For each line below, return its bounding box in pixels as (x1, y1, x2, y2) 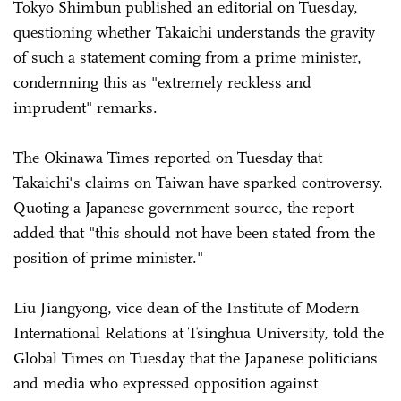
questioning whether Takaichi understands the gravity (13, 21, 375, 42)
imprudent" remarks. (13, 97, 158, 117)
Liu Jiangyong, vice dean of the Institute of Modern (13, 297, 359, 318)
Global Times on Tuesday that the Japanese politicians (13, 347, 378, 368)
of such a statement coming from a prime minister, (13, 47, 362, 67)
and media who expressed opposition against (13, 372, 318, 393)
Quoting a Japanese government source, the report (13, 197, 354, 218)
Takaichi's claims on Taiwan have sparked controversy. (13, 172, 383, 192)
